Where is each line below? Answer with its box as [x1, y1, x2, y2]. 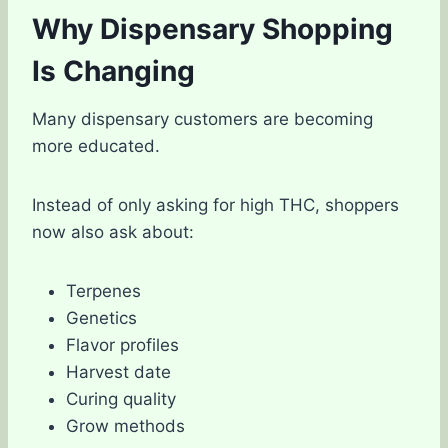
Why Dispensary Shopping [32, 11, 393, 46]
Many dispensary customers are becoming [32, 108, 373, 129]
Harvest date [66, 361, 171, 382]
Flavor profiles [66, 334, 179, 355]
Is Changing [32, 53, 195, 88]
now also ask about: [32, 221, 194, 242]
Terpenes [66, 280, 141, 301]
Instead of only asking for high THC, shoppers [32, 194, 399, 215]
